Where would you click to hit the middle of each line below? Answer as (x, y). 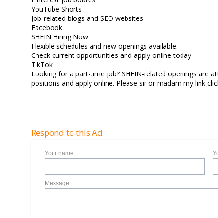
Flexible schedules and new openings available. (105, 46)
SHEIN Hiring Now (60, 37)
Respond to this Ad (67, 133)
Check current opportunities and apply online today (111, 55)
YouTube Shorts (57, 9)
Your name (59, 153)
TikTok (42, 64)
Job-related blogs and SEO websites (87, 18)
